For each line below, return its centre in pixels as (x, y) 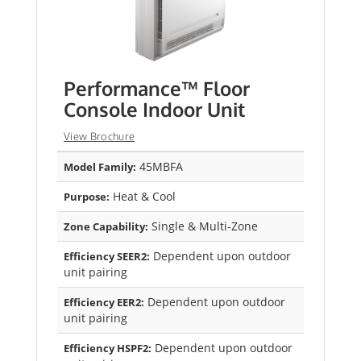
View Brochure (100, 137)
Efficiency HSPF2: (108, 349)
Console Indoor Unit (154, 110)
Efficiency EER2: (104, 303)
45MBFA (160, 167)
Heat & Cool (143, 197)
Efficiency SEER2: (107, 257)
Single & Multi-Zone (203, 226)
